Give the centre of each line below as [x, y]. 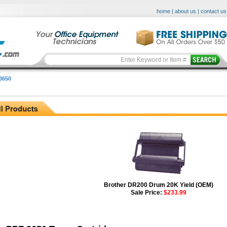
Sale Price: [147, 193]
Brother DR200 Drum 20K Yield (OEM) [158, 185]
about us [185, 11]
